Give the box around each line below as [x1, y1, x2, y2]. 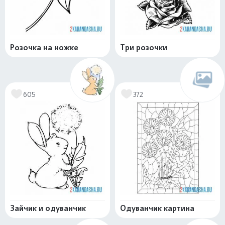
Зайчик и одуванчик [10, 203, 86, 213]
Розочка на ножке [10, 43, 78, 53]
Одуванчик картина [120, 203, 194, 213]
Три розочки [120, 43, 167, 53]
